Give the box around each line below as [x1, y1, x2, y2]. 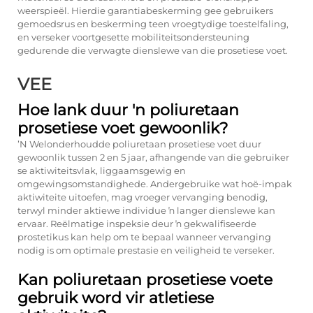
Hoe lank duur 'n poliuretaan [17, 101, 239, 119]
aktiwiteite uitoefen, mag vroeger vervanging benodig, [17, 191, 268, 203]
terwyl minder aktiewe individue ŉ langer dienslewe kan [17, 205, 275, 216]
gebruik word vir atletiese [17, 289, 214, 307]
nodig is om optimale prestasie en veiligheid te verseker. [17, 245, 275, 256]
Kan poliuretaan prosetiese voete [17, 270, 272, 289]
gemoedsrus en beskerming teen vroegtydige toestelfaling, [17, 18, 289, 29]
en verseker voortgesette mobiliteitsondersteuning [17, 31, 249, 43]
